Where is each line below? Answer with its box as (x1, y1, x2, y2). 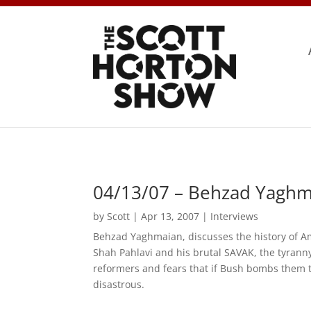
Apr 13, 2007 (141, 210, 200, 224)
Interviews (210, 210, 259, 224)
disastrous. (93, 278, 145, 292)
